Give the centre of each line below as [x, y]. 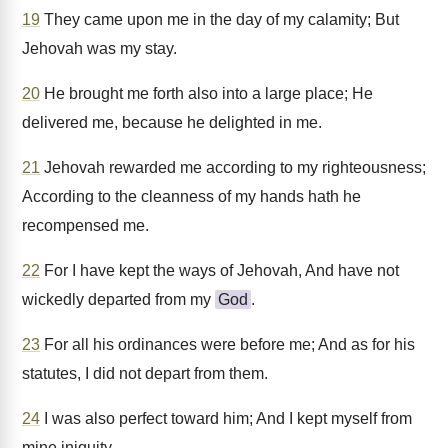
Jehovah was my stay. [99, 48]
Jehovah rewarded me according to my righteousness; [233, 167]
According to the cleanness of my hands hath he [191, 196]
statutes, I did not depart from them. [145, 373]
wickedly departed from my [118, 299]
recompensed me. [85, 225]
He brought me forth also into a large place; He [206, 93]
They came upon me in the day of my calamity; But [219, 19]
